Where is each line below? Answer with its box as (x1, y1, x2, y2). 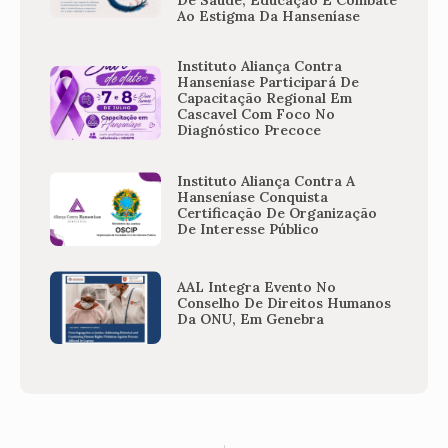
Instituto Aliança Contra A (177, 171, 356, 190)
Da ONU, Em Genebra (177, 310, 325, 329)
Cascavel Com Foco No (177, 105, 336, 124)
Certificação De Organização (177, 203, 378, 222)
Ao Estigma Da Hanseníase (177, 7, 361, 26)
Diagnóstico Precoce (177, 121, 322, 140)
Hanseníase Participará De (177, 73, 360, 92)
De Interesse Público (177, 219, 320, 238)
